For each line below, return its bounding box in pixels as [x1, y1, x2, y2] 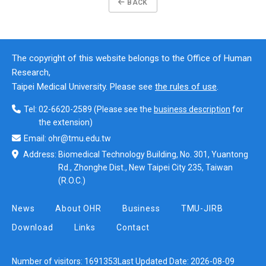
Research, [12, 66, 50, 78]
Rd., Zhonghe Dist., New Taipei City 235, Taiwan [58, 162, 233, 172]
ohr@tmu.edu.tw [48, 133, 111, 143]
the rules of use [155, 81, 217, 92]
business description [154, 104, 230, 114]
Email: [24, 133, 48, 143]
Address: [21, 149, 58, 159]
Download [12, 222, 53, 232]
